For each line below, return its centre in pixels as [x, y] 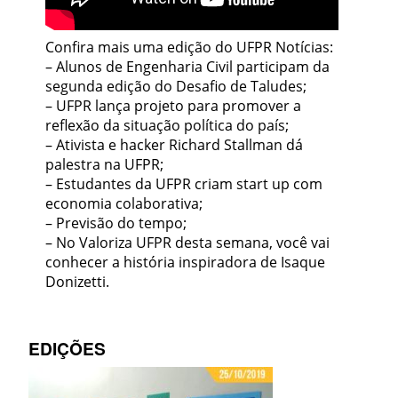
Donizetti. [78, 282]
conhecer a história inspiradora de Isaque [186, 263]
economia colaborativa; [124, 204]
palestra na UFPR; [105, 165]
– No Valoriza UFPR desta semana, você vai [188, 243]
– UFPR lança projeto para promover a [174, 106]
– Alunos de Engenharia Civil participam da [188, 67]
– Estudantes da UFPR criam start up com [184, 184]
